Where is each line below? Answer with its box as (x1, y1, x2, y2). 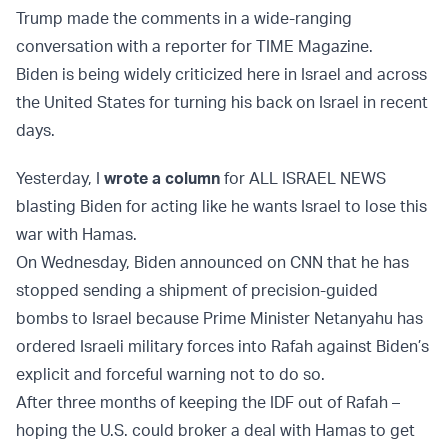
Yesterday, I (16, 168, 104, 189)
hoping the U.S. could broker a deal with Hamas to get (16, 420, 415, 441)
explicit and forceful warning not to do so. (16, 364, 325, 385)
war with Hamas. (16, 224, 137, 245)
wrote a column (104, 168, 220, 189)
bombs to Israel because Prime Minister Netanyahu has (16, 308, 423, 329)
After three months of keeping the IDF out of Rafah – (16, 392, 400, 413)
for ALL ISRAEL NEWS (220, 168, 386, 189)
